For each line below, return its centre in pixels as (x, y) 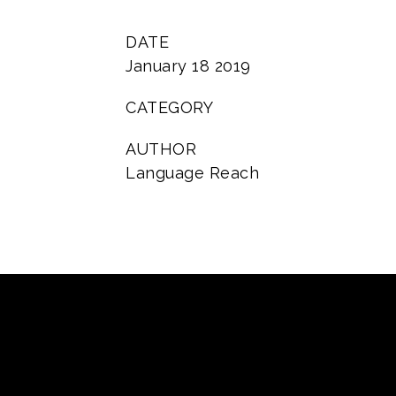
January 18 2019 (188, 66)
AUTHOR (161, 149)
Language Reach (192, 173)
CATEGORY (169, 107)
